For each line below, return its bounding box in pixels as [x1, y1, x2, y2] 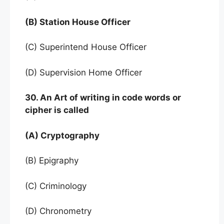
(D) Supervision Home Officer [25, 67, 142, 77]
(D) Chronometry [25, 206, 91, 216]
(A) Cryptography [25, 130, 99, 140]
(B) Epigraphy [25, 155, 81, 166]
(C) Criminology [25, 180, 86, 191]
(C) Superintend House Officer [25, 42, 149, 52]
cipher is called [25, 105, 89, 115]
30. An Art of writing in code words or [25, 92, 181, 103]
